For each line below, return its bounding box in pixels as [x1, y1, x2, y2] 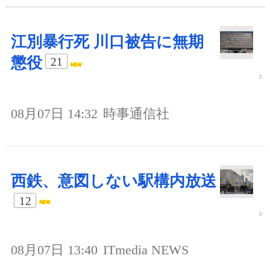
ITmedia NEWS [103, 242, 189, 258]
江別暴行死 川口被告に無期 [11, 33, 204, 51]
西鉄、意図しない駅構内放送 [11, 172, 216, 190]
